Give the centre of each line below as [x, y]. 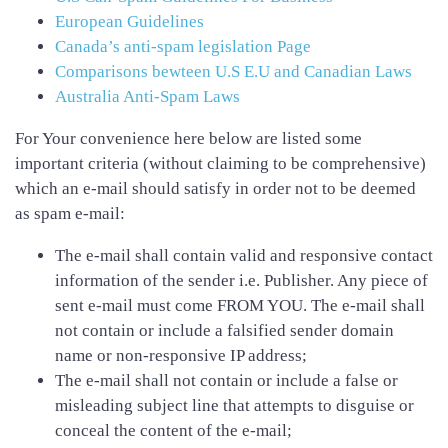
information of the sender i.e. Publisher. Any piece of [241, 280]
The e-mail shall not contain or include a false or [226, 380]
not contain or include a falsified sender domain [224, 330]
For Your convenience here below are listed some [188, 138]
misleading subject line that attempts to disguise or [234, 405]
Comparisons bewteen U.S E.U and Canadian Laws [233, 71]
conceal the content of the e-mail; [173, 430]
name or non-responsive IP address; [181, 355]
